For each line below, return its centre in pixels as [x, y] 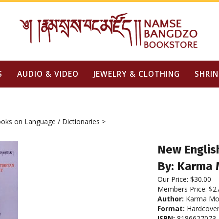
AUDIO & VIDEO [48, 74]
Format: [171, 208]
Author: [171, 199]
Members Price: [183, 189]
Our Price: [173, 179]
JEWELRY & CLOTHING [136, 74]
